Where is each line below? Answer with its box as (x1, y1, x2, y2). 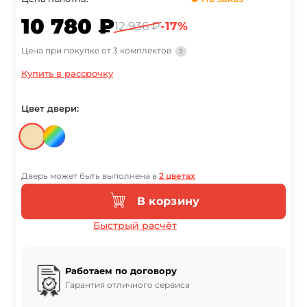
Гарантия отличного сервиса (65, 280, 190, 291)
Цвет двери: (21, 103, 79, 114)
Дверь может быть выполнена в (21, 171, 159, 182)
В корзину (136, 194, 200, 208)
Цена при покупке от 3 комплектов (21, 45, 173, 56)
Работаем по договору (65, 265, 177, 277)
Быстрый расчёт (93, 219, 177, 232)
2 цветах (159, 171, 195, 182)
